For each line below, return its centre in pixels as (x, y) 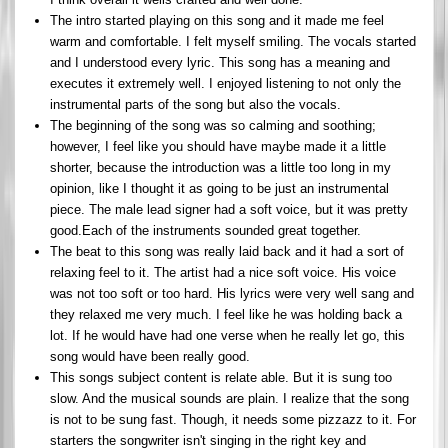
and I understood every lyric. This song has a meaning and (220, 62)
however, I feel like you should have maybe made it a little (218, 146)
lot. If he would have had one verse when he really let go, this (227, 335)
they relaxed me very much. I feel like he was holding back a (226, 314)
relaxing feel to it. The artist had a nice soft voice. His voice (223, 272)
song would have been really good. (150, 356)
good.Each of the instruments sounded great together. (205, 230)
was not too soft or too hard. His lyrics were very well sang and (232, 293)
